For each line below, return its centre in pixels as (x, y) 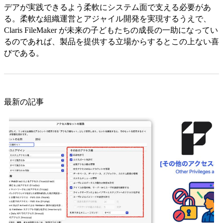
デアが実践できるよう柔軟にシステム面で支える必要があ (108, 7)
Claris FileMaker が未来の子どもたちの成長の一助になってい (111, 30)
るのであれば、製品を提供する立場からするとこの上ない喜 (111, 41)
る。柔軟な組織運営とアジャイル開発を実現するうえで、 (108, 18)
